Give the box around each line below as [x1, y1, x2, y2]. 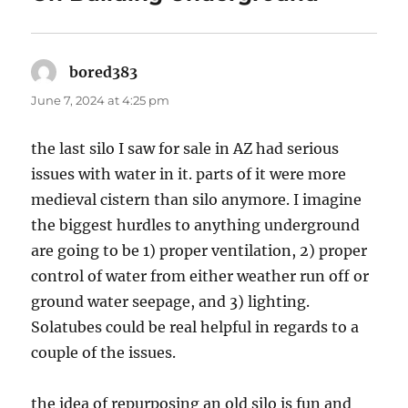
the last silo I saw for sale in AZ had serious [31, 139, 340, 158]
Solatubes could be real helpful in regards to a [31, 318, 360, 337]
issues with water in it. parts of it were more [31, 165, 347, 184]
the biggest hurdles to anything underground [31, 216, 361, 235]
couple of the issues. [31, 343, 177, 362]
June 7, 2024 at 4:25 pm [31, 93, 170, 108]
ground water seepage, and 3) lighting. [31, 292, 311, 311]
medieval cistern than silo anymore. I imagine [31, 190, 362, 209]
